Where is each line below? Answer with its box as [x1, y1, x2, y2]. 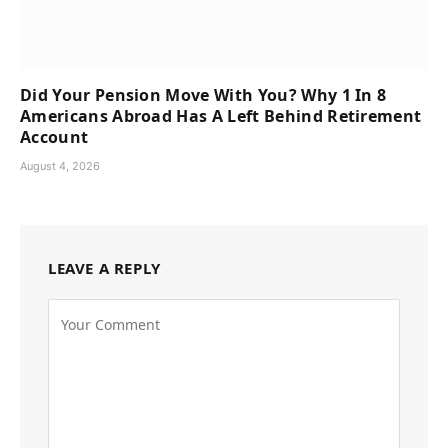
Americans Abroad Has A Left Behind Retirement [20, 105, 422, 128]
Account [20, 126, 89, 149]
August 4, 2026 [20, 159, 100, 174]
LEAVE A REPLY [48, 258, 161, 279]
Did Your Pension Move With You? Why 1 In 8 [20, 84, 387, 107]
